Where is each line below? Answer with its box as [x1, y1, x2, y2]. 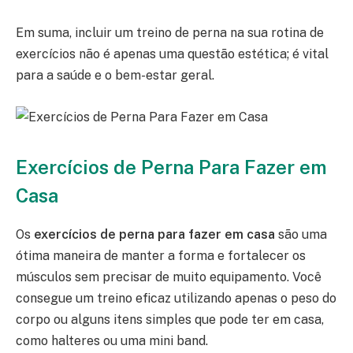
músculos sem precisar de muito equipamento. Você [16, 269, 321, 285]
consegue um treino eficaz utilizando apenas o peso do [16, 291, 336, 307]
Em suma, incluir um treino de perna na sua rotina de [16, 25, 324, 41]
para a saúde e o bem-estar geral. [16, 68, 214, 84]
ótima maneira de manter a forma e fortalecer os [16, 248, 306, 264]
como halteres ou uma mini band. [16, 333, 208, 349]
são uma [275, 227, 327, 243]
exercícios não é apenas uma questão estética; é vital [16, 46, 329, 62]
